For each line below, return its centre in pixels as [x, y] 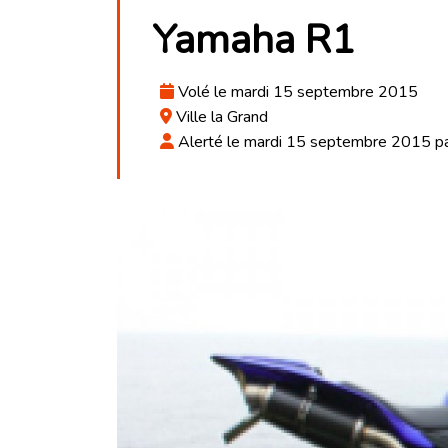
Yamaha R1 [253, 40]
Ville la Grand [220, 117]
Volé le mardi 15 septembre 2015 [296, 92]
